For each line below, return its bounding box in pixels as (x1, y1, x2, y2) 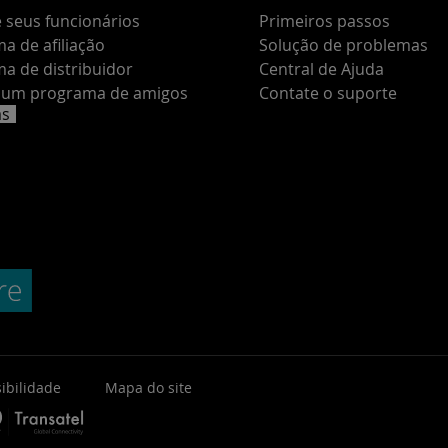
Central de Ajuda (259, 58, 384, 80)
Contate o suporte (259, 82, 397, 104)
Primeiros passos (259, 10, 390, 32)
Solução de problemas (259, 34, 428, 56)
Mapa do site (104, 378, 192, 397)
